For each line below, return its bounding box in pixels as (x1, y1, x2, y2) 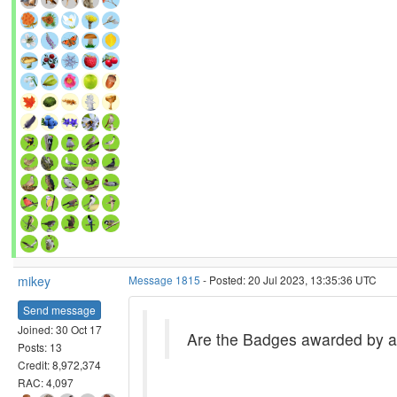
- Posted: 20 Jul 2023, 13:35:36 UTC (200, 272, 377, 287)
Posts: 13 (18, 339, 62, 354)
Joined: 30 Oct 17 (18, 321, 102, 337)
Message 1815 (128, 272, 200, 287)
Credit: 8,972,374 (18, 356, 101, 372)
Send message (23, 301, 96, 317)
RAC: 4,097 (18, 374, 74, 390)
